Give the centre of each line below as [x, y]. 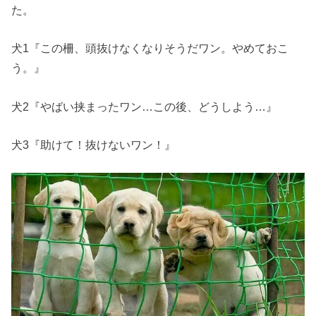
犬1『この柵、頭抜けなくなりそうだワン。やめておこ [150, 48]
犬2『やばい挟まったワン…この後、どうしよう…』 [145, 106]
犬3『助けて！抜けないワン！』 [94, 144]
